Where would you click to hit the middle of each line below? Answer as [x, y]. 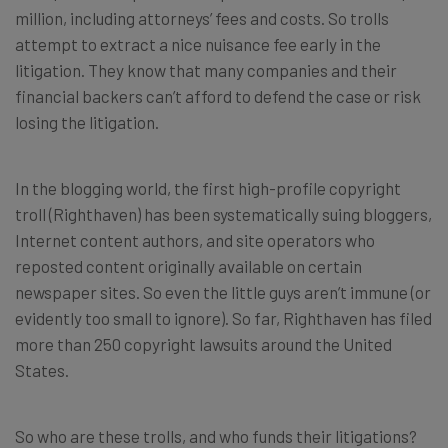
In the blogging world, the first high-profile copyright [208, 188]
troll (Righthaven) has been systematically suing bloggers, [223, 214]
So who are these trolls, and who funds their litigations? [216, 436]
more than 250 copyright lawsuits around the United [203, 344]
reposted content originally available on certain [188, 266]
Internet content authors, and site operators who [195, 240]
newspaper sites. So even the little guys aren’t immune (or [223, 292]
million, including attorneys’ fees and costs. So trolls [202, 18]
